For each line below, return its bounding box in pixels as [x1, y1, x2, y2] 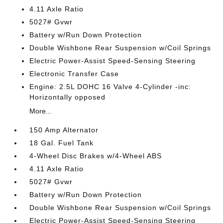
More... [29, 107, 52, 115]
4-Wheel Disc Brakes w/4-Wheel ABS [29, 152, 162, 160]
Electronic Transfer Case [29, 70, 119, 78]
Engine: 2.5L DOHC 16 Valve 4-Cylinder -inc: [29, 83, 192, 91]
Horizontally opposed [29, 93, 106, 101]
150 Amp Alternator [29, 126, 99, 134]
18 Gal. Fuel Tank [29, 139, 94, 147]
